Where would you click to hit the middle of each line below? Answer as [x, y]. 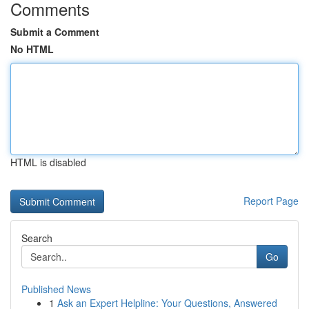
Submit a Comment [55, 32]
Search [37, 238]
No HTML [32, 49]
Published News [56, 289]
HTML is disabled [48, 162]
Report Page [271, 201]
